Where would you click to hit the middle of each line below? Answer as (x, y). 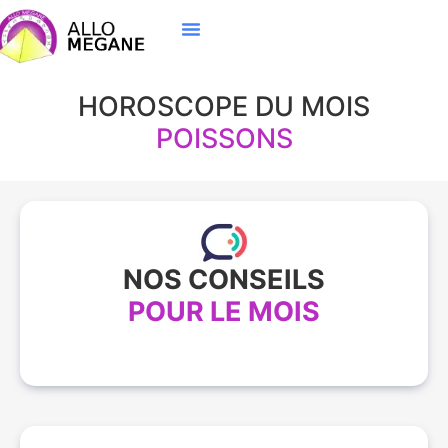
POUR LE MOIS (224, 311)
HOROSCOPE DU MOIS (224, 106)
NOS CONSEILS (224, 279)
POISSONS (224, 138)
